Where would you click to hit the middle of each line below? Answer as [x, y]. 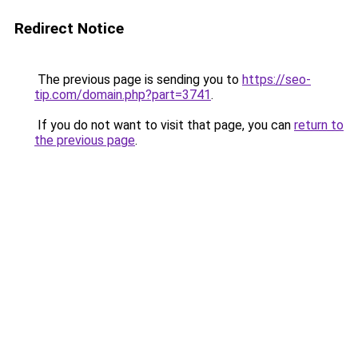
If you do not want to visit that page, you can [164, 125]
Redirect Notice [69, 28]
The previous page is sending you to [138, 80]
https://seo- [276, 80]
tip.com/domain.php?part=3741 [123, 95]
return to [319, 125]
